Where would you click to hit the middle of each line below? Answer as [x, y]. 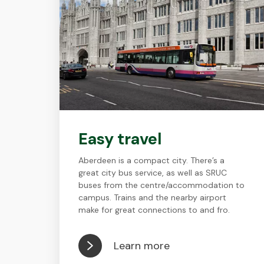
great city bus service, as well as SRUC [152, 173]
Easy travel [120, 139]
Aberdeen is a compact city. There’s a [151, 160]
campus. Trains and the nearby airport [152, 197]
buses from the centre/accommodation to [161, 185]
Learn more [141, 245]
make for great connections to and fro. [154, 210]
